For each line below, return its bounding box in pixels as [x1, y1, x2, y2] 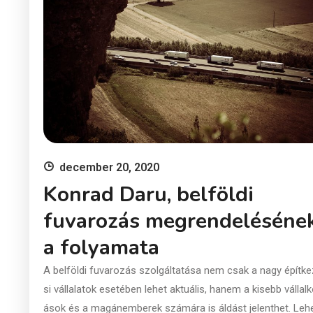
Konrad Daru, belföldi [43, 180, 254, 209]
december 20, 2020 [59, 160, 159, 174]
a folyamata [43, 233, 159, 262]
